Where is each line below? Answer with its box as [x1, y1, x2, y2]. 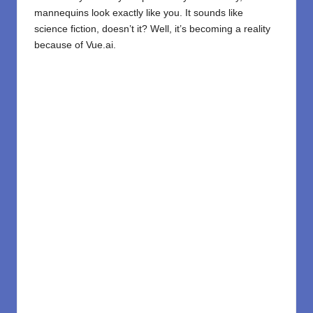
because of [34, 40, 86, 51]
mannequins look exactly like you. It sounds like [34, 8, 243, 19]
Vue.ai [86, 40, 113, 51]
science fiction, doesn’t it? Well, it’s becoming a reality [34, 24, 270, 35]
